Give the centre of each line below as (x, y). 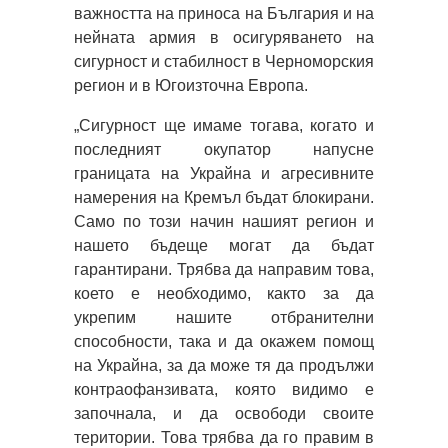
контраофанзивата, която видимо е (224, 389)
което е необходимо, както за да (224, 293)
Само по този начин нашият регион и (224, 221)
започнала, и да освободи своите (224, 413)
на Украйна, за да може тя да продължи (224, 365)
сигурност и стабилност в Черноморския (224, 61)
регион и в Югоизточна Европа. (191, 85)
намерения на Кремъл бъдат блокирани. (224, 197)
